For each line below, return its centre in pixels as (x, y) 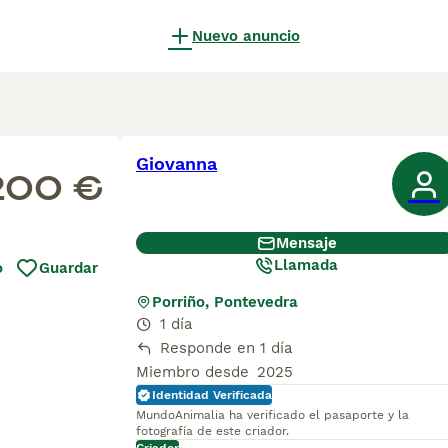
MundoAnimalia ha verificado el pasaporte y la (272, 415)
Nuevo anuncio (245, 36)
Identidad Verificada (212, 395)
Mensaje (306, 243)
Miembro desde (192, 372)
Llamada (306, 265)
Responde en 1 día (226, 348)
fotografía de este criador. (212, 431)
